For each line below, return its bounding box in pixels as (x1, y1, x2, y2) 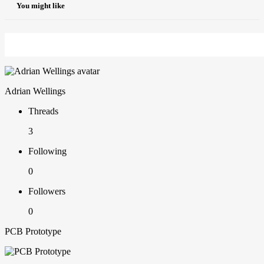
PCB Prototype (5, 226, 61, 237)
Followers (28, 186, 65, 197)
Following (28, 146, 67, 157)
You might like (16, 1, 65, 11)
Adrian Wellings (5, 86, 65, 97)
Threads (28, 106, 58, 117)
